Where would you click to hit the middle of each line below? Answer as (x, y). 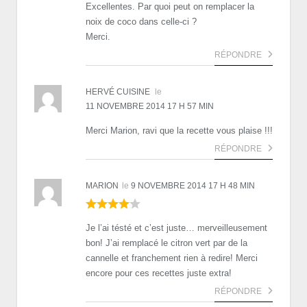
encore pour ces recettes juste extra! (159, 273)
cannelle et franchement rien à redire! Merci (172, 258)
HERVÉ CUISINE (118, 91)
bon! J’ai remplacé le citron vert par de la (167, 243)
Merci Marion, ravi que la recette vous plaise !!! (179, 130)
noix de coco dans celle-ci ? (141, 21)
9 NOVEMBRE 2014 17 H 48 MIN (193, 185)
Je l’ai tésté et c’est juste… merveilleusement (176, 228)
